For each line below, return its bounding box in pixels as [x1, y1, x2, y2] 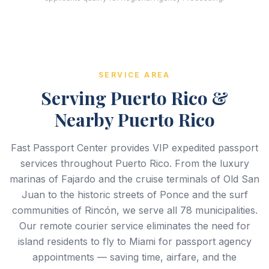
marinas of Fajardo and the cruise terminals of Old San [10, 173, 259, 185]
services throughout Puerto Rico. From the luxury [20, 157, 249, 169]
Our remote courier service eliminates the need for [19, 220, 250, 232]
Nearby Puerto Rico [54, 107, 215, 131]
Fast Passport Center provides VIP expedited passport [11, 142, 258, 154]
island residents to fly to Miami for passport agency [17, 235, 252, 247]
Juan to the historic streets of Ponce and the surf [21, 189, 248, 201]
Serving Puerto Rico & [41, 86, 228, 110]
